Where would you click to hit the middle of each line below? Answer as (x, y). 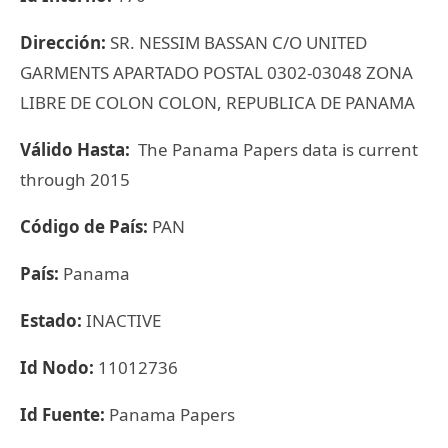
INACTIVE (123, 320)
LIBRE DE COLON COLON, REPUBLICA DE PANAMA (217, 102)
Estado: (53, 320)
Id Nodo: (59, 367)
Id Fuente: (64, 414)
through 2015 (75, 179)
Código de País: (86, 226)
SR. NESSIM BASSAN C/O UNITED (238, 42)
